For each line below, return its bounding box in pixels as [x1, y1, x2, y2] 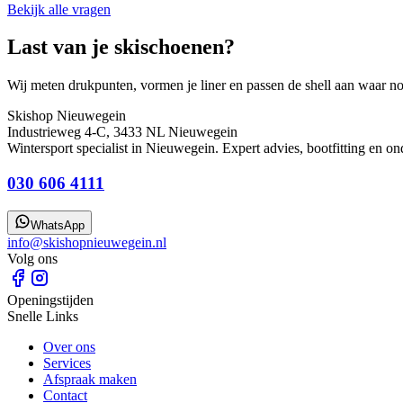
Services [43, 354, 91, 371]
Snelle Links [7, 308, 78, 324]
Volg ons [7, 250, 58, 266]
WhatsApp [31, 218, 85, 232]
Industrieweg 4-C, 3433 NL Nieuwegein [7, 124, 237, 140]
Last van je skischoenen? [7, 35, 235, 59]
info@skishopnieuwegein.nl [7, 234, 166, 250]
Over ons [43, 338, 95, 354]
